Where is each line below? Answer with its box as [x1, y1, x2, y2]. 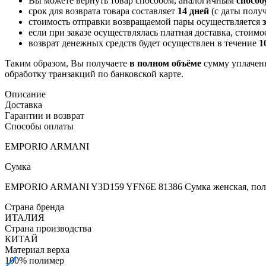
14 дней [178, 6, 209, 17]
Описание [5, 89, 46, 100]
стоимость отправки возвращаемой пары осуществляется [28, 17, 262, 27]
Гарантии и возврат [5, 110, 84, 121]
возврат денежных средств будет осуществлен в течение [28, 38, 259, 49]
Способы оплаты [5, 121, 74, 132]
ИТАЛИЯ [5, 213, 45, 223]
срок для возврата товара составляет [28, 6, 178, 17]
